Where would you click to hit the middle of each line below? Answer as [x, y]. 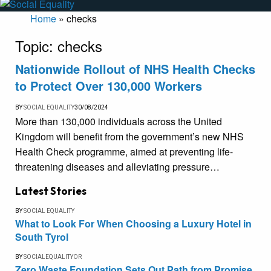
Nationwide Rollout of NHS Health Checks [135, 69]
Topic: [36, 46]
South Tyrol [42, 237]
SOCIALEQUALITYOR [53, 257]
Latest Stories [51, 191]
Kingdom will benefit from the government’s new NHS [129, 137]
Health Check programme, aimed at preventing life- [124, 152]
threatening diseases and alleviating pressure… [117, 167]
